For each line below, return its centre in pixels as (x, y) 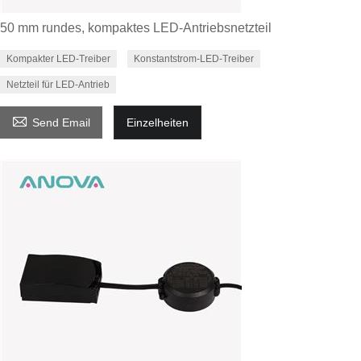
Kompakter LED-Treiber (58, 58)
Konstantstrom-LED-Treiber (194, 58)
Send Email (61, 122)
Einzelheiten (158, 122)
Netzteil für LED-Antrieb (58, 84)
